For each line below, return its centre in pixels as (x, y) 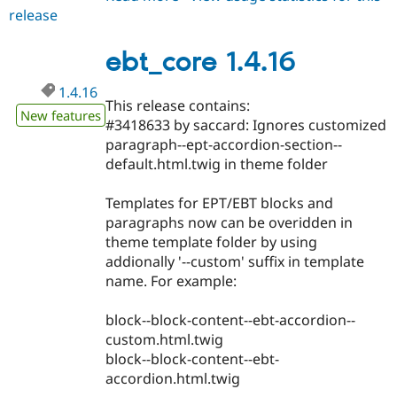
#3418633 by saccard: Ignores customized (246, 125)
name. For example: (171, 280)
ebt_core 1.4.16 (201, 63)
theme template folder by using (212, 241)
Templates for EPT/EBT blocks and (220, 202)
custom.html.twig (165, 339)
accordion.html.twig (173, 378)
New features (61, 116)
